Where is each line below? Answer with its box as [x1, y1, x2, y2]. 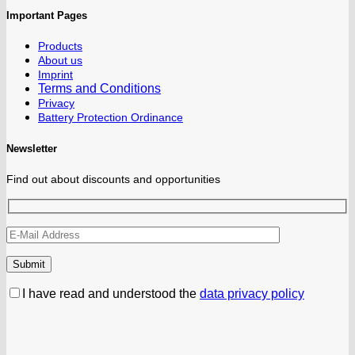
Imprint [38, 68, 73, 82]
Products [38, 40, 82, 53]
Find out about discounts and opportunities [6, 172, 220, 185]
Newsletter [6, 142, 57, 155]
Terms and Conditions [38, 82, 161, 96]
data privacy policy [200, 287, 304, 301]
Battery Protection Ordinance [38, 111, 183, 124]
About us [38, 54, 82, 67]
